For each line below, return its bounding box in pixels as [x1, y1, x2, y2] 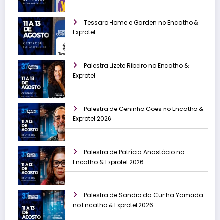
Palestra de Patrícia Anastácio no [84, 148, 184, 157]
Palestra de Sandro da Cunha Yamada [84, 191, 203, 200]
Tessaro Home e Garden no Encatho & [84, 18, 198, 27]
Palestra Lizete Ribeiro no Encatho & [84, 61, 189, 70]
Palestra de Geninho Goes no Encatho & [84, 105, 203, 113]
